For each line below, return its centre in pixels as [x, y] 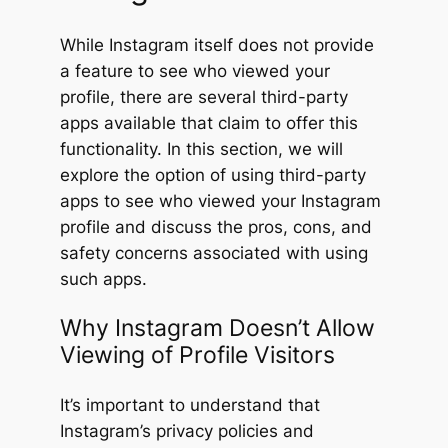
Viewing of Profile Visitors [197, 354]
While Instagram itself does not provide [216, 44]
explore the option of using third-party [212, 174]
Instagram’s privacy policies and [186, 430]
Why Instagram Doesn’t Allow [217, 327]
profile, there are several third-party [203, 96]
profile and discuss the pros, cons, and [215, 226]
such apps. [103, 278]
